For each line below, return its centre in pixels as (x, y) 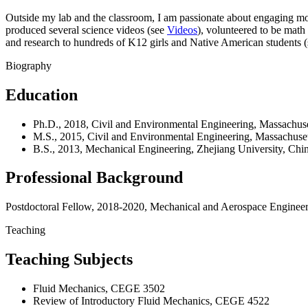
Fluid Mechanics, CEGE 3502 (99, 289)
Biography (29, 65)
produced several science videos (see (86, 30)
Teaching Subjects (69, 260)
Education (42, 95)
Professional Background (94, 178)
